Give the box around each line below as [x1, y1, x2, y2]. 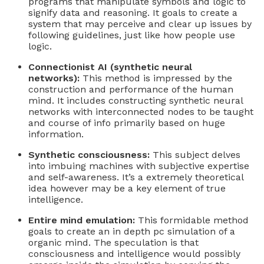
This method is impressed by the [80, 72, 232, 84]
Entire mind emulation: [28, 214, 135, 226]
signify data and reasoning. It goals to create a [28, 6, 237, 18]
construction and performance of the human [28, 83, 233, 95]
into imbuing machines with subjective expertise [28, 160, 249, 171]
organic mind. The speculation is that [28, 236, 199, 248]
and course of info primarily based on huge [28, 117, 225, 128]
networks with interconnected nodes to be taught [28, 105, 253, 117]
